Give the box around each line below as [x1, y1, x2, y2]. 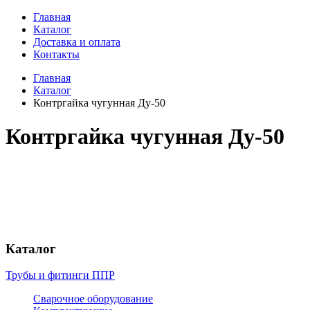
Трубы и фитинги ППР [6, 269, 115, 282]
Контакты [33, 48, 80, 60]
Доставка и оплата [33, 36, 120, 48]
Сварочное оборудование [33, 293, 153, 305]
